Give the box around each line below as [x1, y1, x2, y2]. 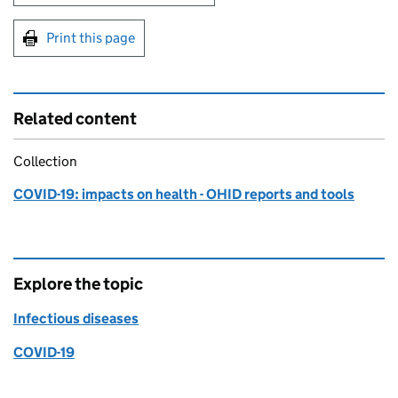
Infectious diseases [13, 310, 139, 327]
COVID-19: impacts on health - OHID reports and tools [13, 186, 354, 203]
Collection [13, 153, 77, 170]
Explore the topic [13, 274, 143, 294]
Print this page [46, 29, 135, 46]
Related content [13, 108, 137, 129]
